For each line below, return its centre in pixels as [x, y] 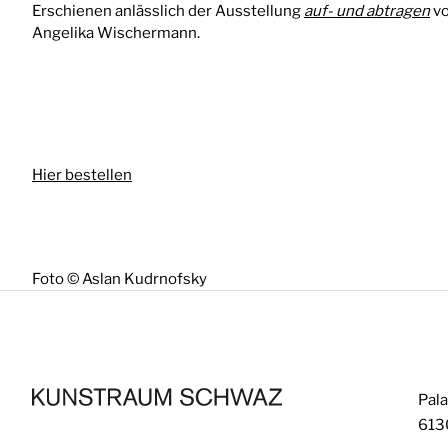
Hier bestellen [82, 174]
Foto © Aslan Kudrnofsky [119, 278]
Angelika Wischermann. [116, 32]
